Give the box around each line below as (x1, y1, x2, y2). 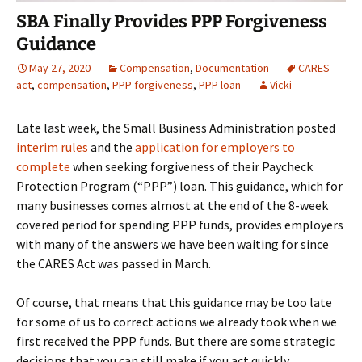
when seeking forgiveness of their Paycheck (70, 158, 313, 175)
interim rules (16, 138, 88, 155)
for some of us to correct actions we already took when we (16, 313, 337, 330)
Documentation (196, 60, 269, 75)
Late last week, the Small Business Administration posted (16, 119, 335, 136)
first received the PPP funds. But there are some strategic (16, 332, 335, 349)
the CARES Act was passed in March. (16, 255, 211, 271)
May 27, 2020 (29, 60, 90, 75)
